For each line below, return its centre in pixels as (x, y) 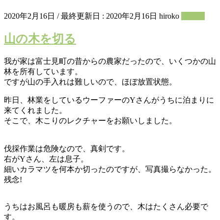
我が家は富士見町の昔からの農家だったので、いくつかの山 (110, 61)
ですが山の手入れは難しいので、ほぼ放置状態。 (90, 82)
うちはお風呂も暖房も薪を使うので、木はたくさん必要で (106, 207)
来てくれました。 (35, 110)
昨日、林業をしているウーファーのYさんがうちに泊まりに (109, 100)
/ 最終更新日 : (82, 16)
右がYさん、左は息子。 (46, 159)
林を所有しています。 (43, 72)
